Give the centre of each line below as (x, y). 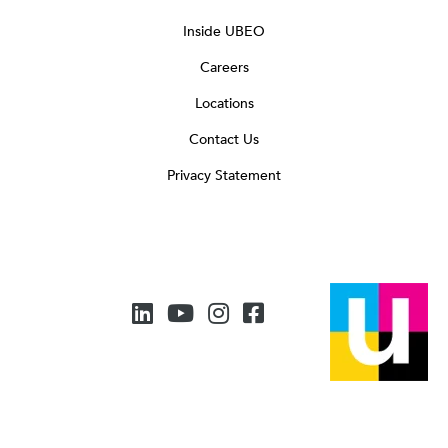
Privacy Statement (224, 176)
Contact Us (224, 140)
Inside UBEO (224, 32)
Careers (224, 68)
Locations (224, 104)
